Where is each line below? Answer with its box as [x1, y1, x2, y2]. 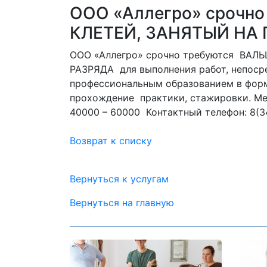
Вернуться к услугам [70, 173, 169, 185]
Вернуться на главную [70, 197, 174, 209]
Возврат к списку [70, 135, 152, 147]
